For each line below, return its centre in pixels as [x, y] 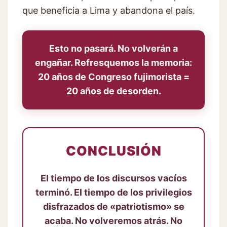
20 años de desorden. [113, 91]
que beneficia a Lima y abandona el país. [109, 11]
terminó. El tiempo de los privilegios [113, 193]
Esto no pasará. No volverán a [113, 49]
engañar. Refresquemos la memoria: [113, 63]
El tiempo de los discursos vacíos [113, 178]
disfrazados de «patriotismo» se [113, 207]
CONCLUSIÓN [113, 151]
